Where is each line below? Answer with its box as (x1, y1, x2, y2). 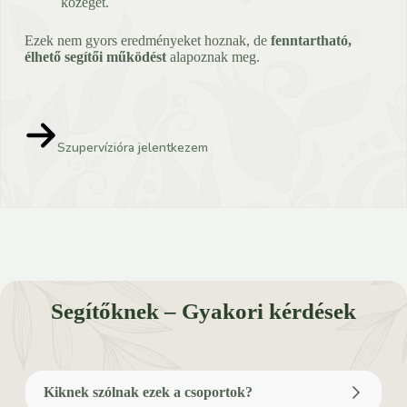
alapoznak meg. (165, 49, 260, 65)
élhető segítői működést (24, 49, 166, 65)
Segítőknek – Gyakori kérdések (50, 299, 356, 324)
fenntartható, (270, 33, 352, 49)
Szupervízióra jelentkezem (56, 139, 208, 157)
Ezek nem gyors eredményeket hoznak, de (24, 33, 271, 49)
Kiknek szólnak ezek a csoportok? (43, 384, 253, 401)
